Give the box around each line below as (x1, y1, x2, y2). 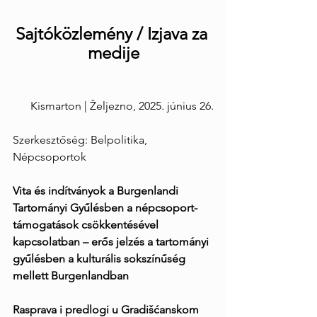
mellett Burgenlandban (13, 268, 129, 282)
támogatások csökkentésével (13, 217, 161, 231)
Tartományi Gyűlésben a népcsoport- (13, 200, 197, 214)
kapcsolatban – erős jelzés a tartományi (13, 234, 212, 248)
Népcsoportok (13, 149, 86, 163)
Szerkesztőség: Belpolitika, (13, 132, 150, 146)
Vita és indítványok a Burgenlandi (13, 183, 181, 197)
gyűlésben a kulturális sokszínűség (13, 251, 188, 265)
